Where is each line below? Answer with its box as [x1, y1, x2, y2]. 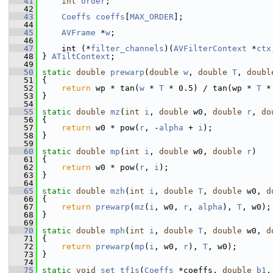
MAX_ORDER [130, 12, 174, 21]
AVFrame [62, 28, 96, 37]
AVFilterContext [174, 44, 247, 53]
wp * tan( [91, 83, 140, 93]
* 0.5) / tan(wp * [164, 83, 257, 93]
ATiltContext [52, 52, 110, 61]
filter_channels [91, 44, 164, 53]
